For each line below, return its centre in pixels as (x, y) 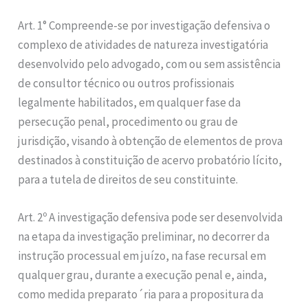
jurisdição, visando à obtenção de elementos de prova (151, 141)
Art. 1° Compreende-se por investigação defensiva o (144, 25)
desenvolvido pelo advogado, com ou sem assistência (150, 64)
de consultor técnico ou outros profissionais (126, 83)
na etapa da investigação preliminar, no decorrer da (144, 236)
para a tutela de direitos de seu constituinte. (128, 179)
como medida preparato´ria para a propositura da (141, 294)
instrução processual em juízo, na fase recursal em (142, 255)
